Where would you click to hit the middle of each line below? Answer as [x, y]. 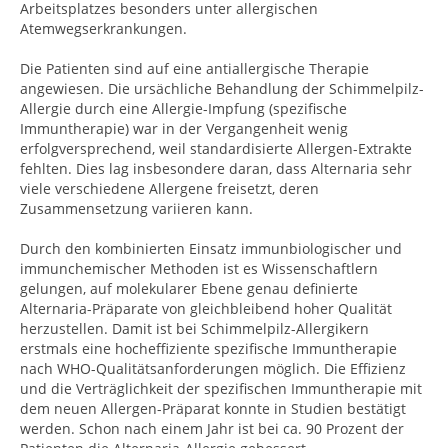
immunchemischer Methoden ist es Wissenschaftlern [199, 268]
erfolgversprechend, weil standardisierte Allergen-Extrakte [216, 148]
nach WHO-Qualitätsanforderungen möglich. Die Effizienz [213, 368]
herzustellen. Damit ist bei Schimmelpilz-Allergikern [194, 328]
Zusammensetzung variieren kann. [136, 208]
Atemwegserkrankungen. [103, 28]
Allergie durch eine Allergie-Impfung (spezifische [183, 108]
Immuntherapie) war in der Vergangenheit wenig [184, 128]
